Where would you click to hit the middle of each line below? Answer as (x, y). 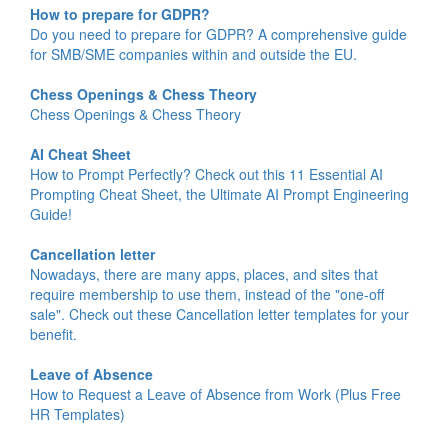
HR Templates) (77, 414)
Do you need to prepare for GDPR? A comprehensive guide (218, 34)
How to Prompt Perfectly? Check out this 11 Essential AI (206, 174)
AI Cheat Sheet (80, 154)
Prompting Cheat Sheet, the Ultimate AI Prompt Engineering (219, 194)
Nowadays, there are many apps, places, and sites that (204, 274)
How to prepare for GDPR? (120, 14)
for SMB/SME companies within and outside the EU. (193, 54)
